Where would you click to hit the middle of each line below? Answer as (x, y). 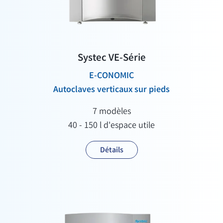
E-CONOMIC (111, 76)
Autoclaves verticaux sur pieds (111, 90)
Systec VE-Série (111, 59)
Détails (111, 151)
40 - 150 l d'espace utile (111, 126)
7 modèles (111, 112)
